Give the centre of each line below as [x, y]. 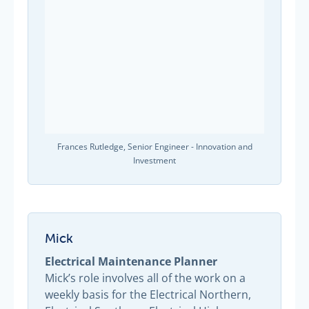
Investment [154, 161]
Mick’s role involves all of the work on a [145, 278]
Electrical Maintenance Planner [131, 261]
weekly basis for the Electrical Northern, [148, 294]
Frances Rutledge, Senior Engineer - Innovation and [154, 147]
